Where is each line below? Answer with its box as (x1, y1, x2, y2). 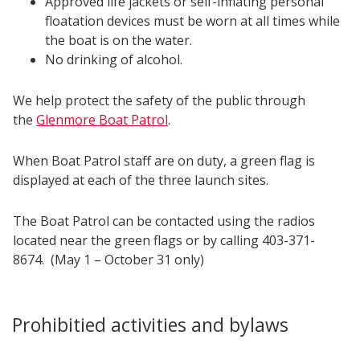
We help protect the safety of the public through (13, 91, 305, 109)
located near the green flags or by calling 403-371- (13, 231, 315, 249)
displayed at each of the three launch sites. (13, 170, 268, 189)
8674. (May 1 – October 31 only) (13, 250, 204, 268)
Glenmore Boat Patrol (36, 110, 168, 129)
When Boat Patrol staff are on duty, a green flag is (13, 151, 315, 170)
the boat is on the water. (45, 31, 192, 49)
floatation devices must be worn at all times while (45, 11, 340, 30)
